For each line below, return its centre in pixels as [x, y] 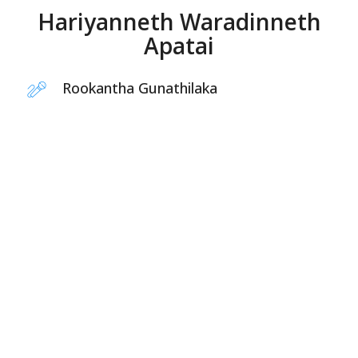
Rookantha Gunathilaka [140, 88]
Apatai [179, 46]
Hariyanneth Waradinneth [179, 22]
